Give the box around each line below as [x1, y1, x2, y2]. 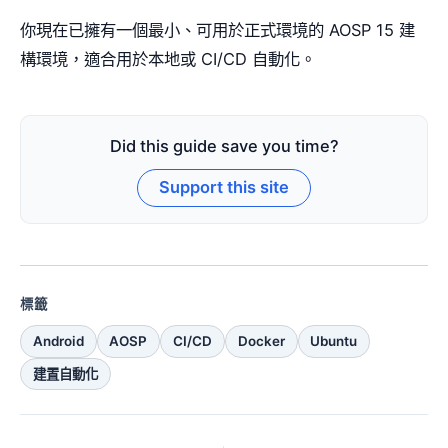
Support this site [159, 177, 289, 198]
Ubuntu [310, 333, 358, 350]
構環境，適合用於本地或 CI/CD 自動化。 [20, 48, 316, 69]
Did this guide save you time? [109, 135, 339, 156]
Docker [237, 333, 285, 350]
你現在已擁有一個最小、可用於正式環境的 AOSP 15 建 [20, 19, 415, 40]
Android [32, 333, 84, 350]
